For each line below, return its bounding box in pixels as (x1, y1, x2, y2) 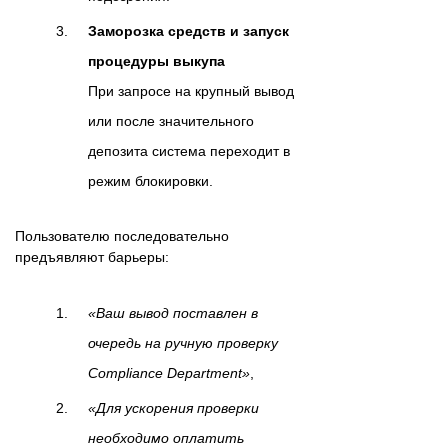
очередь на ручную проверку (88, 335, 278, 352)
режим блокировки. (88, 173, 213, 190)
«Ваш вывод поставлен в (88, 305, 258, 322)
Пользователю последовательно (15, 228, 229, 245)
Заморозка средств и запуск (88, 23, 289, 40)
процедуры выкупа (88, 53, 225, 70)
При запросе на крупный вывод (88, 83, 294, 100)
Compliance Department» (88, 365, 250, 382)
